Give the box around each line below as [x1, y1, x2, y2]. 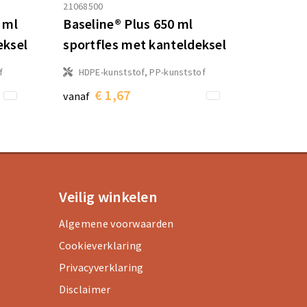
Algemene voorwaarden [58, 217, 174, 231]
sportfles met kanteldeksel [63, 36, 227, 53]
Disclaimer [58, 282, 111, 297]
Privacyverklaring [58, 260, 144, 275]
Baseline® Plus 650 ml [63, 15, 193, 33]
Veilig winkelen [58, 187, 157, 207]
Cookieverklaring [58, 238, 143, 253]
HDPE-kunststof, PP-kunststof [78, 66, 206, 79]
